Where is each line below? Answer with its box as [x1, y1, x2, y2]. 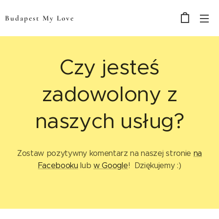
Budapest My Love [5, 14, 74, 22]
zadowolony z [42, 81, 177, 107]
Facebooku [38, 161, 78, 170]
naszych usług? [35, 108, 184, 134]
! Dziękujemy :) [128, 161, 181, 170]
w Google [93, 161, 128, 170]
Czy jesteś [60, 54, 159, 80]
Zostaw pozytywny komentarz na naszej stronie [17, 149, 194, 158]
